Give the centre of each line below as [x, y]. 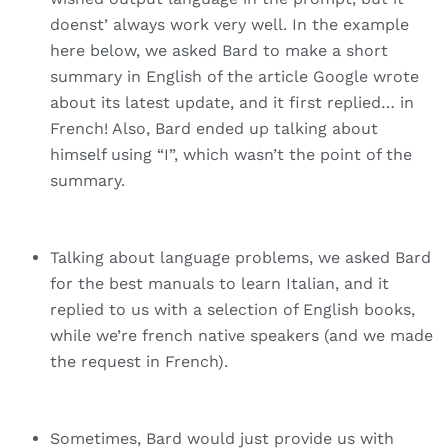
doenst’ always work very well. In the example [229, 25]
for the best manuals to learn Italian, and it [219, 284]
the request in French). [139, 362]
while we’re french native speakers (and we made [241, 336]
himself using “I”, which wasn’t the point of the [231, 155]
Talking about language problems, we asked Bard [240, 258]
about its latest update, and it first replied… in [232, 103]
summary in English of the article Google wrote [234, 77]
